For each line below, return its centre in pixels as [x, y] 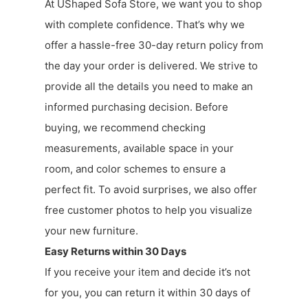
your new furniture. [91, 230]
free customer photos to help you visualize [148, 210]
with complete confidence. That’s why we [145, 24]
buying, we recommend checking [125, 127]
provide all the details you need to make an [149, 86]
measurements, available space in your [139, 148]
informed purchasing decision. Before [136, 107]
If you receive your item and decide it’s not [147, 272]
